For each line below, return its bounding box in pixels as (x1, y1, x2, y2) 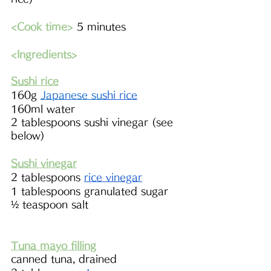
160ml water (11, 104, 75, 114)
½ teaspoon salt (11, 200, 92, 210)
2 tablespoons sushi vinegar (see (11, 117, 177, 128)
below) (11, 131, 45, 141)
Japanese (41, 90, 91, 100)
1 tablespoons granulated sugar (11, 186, 168, 197)
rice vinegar (84, 172, 142, 183)
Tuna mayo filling (11, 241, 96, 251)
